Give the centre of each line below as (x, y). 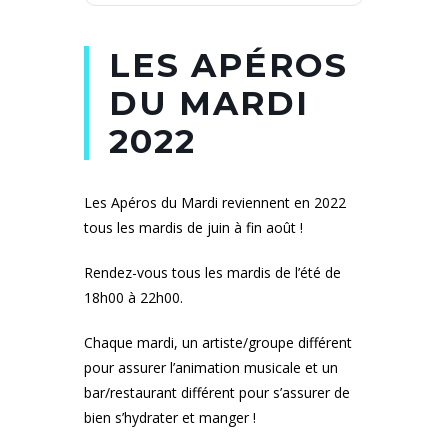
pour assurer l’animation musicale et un (211, 367)
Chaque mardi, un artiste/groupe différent (218, 342)
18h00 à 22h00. (133, 297)
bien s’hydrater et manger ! (170, 417)
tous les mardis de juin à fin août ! (193, 227)
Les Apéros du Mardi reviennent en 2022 (215, 202)
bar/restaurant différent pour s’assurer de (217, 392)
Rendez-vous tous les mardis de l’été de (212, 272)
